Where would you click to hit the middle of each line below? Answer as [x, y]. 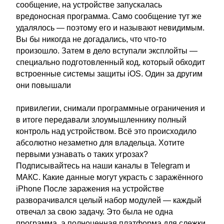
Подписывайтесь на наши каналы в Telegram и [103, 166]
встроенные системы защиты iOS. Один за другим [109, 74]
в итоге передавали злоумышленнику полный [101, 120]
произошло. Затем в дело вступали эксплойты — [107, 51]
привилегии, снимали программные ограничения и [110, 108]
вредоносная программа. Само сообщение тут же [109, 16]
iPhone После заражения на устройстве [90, 189]
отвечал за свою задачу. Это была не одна [94, 212]
